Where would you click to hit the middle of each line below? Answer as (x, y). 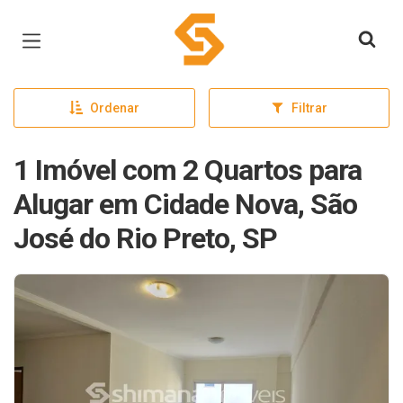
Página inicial (225, 27)
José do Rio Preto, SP (145, 238)
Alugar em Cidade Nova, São (185, 204)
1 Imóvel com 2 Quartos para (188, 170)
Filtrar (309, 108)
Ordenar (114, 108)
